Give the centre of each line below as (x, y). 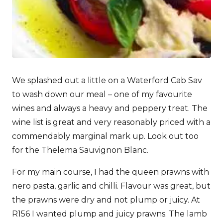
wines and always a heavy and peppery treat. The (110, 109)
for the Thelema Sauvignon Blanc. (80, 150)
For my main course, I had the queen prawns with (111, 172)
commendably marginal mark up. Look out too (105, 136)
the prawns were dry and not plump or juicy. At (106, 200)
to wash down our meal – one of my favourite (102, 95)
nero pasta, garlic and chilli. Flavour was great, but (111, 186)
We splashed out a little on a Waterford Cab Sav (107, 81)
